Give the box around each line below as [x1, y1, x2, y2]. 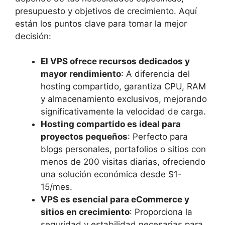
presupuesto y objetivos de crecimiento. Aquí [15, 6, 197, 16]
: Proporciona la [130, 207, 192, 217]
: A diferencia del [121, 69, 190, 79]
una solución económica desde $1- [41, 169, 182, 180]
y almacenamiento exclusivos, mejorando [41, 94, 207, 104]
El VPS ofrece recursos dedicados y [41, 56, 190, 67]
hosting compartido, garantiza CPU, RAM [41, 81, 206, 92]
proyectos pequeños [41, 132, 128, 142]
